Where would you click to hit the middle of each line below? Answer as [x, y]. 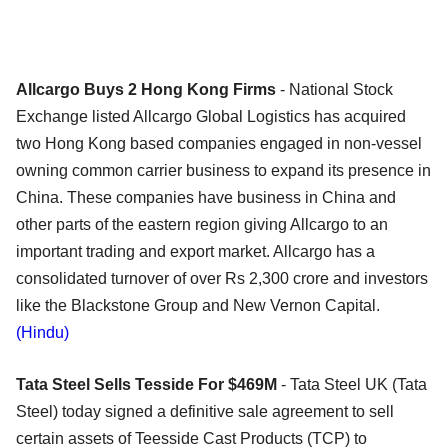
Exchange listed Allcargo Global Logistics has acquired [211, 116]
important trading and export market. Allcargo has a [195, 251]
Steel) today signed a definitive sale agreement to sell [205, 411]
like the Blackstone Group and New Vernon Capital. [198, 305]
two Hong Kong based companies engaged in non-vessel [219, 143]
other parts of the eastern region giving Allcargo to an [202, 224]
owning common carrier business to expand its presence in [223, 170]
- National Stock [334, 89]
